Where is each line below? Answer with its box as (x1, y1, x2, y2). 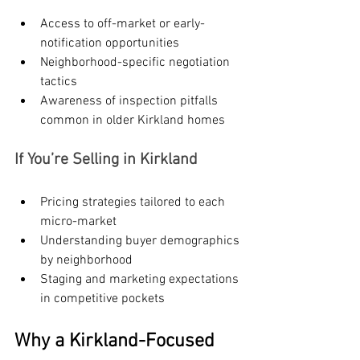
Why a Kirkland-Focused (14, 330, 219, 354)
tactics (40, 74, 77, 91)
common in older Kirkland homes (40, 112, 225, 129)
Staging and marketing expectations (40, 272, 242, 288)
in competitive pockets (40, 291, 165, 308)
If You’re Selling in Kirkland (14, 150, 198, 170)
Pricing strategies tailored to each (40, 194, 228, 211)
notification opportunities (40, 35, 179, 52)
